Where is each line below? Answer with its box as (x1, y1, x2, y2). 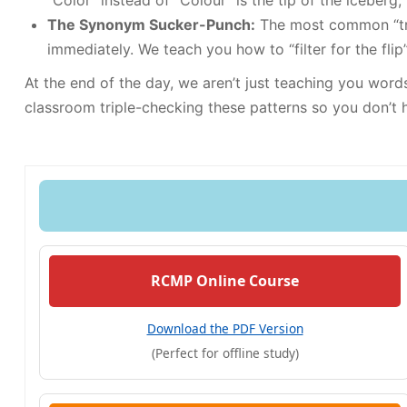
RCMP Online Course (151, 271, 299, 291)
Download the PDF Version (146, 320, 303, 337)
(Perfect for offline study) (151, 344, 299, 362)
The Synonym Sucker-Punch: (47, 15, 255, 34)
